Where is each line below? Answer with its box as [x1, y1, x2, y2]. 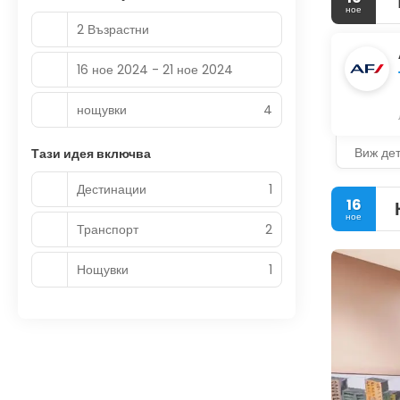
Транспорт [77, 220, 138, 238]
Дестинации [77, 179, 146, 198]
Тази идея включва [31, 145, 151, 162]
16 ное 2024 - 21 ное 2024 [77, 60, 233, 79]
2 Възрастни [77, 20, 149, 38]
